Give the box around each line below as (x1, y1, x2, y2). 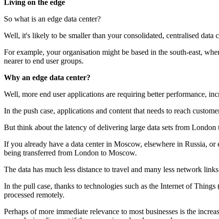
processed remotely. (4, 190, 65, 199)
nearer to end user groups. (4, 56, 84, 65)
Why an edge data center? (4, 73, 90, 82)
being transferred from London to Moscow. (4, 148, 137, 157)
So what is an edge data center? (4, 14, 101, 23)
